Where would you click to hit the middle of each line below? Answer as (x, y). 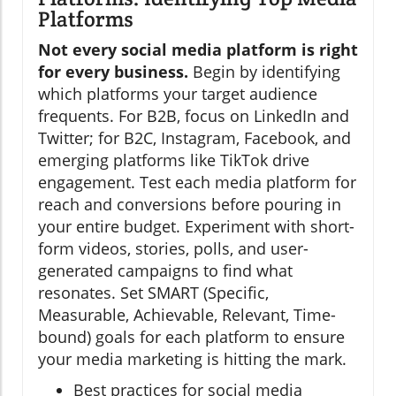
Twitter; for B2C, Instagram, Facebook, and (194, 138)
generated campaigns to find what (165, 271)
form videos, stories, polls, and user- (173, 249)
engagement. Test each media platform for (197, 183)
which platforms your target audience (178, 94)
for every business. (113, 72)
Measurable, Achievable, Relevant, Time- (187, 315)
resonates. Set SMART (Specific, (153, 293)
